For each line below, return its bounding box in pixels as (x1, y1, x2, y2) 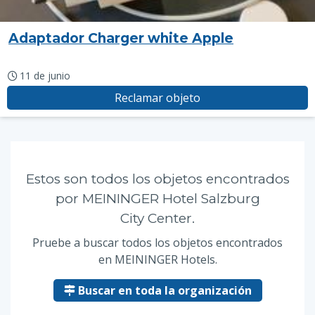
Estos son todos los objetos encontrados (25, 171, 290, 187)
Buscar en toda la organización (75, 283, 252, 298)
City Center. (120, 210, 195, 226)
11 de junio (19, 69, 70, 82)
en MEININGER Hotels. (98, 252, 217, 267)
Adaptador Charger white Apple (8, 30, 233, 46)
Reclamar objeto (115, 90, 200, 105)
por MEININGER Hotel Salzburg (55, 191, 260, 207)
